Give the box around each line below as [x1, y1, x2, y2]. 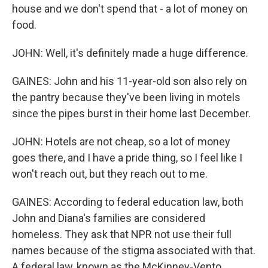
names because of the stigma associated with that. [12, 244, 255, 257]
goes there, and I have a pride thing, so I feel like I [12, 151, 242, 164]
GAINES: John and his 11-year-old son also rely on [12, 75, 247, 87]
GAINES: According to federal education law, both [12, 196, 243, 208]
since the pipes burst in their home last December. [12, 107, 251, 120]
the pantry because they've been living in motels [12, 91, 240, 103]
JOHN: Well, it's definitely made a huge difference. [12, 47, 248, 59]
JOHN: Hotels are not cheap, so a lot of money [12, 135, 230, 148]
